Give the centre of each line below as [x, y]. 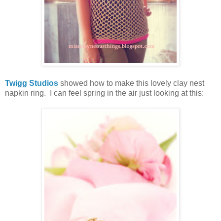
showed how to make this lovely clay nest [131, 83]
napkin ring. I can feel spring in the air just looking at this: [104, 93]
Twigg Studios [32, 83]
